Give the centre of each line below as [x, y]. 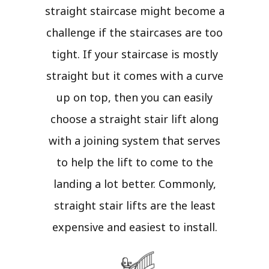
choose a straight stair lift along [134, 119]
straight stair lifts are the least [134, 206]
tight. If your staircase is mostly [134, 54]
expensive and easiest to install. [134, 227]
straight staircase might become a [134, 11]
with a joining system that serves [134, 141]
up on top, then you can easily [134, 98]
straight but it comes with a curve [134, 76]
